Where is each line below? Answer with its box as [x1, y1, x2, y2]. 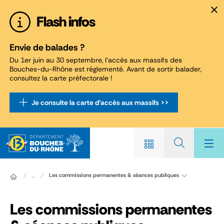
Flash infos [36, 12, 95, 31]
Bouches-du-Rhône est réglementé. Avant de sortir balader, [9, 64, 201, 73]
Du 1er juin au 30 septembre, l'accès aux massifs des [9, 55, 182, 64]
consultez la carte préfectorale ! [9, 73, 112, 82]
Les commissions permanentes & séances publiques [49, 171, 179, 178]
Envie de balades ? [9, 41, 84, 53]
